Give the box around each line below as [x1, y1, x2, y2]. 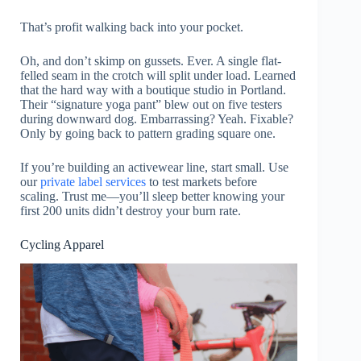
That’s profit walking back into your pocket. [20, 19, 243, 34]
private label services [40, 174, 149, 189]
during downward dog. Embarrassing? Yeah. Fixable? [20, 111, 293, 126]
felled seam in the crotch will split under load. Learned [20, 68, 296, 82]
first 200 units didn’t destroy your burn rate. [20, 203, 241, 218]
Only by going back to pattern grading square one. [20, 126, 276, 140]
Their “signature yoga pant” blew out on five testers [20, 97, 282, 111]
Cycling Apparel [20, 237, 104, 251]
